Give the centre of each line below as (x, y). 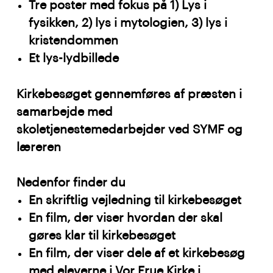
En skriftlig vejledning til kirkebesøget (135, 200)
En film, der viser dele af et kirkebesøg (137, 253)
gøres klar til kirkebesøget (104, 236)
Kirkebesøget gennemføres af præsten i (129, 94)
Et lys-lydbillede (74, 58)
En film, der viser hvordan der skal (126, 218)
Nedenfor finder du (73, 183)
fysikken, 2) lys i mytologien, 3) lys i (128, 23)
